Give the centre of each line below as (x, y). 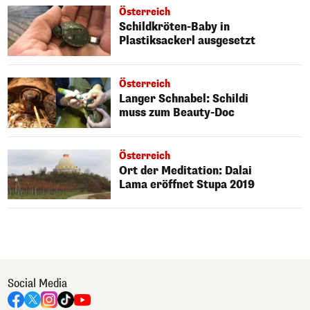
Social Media (37, 284)
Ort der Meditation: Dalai (186, 170)
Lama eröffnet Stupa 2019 (187, 184)
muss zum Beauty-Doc (177, 113)
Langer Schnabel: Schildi (184, 99)
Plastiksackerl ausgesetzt (188, 41)
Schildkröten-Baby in (175, 27)
